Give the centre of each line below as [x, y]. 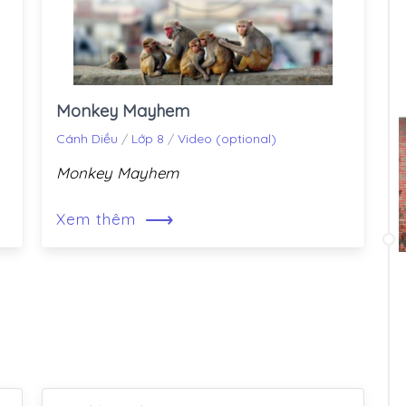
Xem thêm [99, 219]
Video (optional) [227, 139]
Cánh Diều [87, 139]
